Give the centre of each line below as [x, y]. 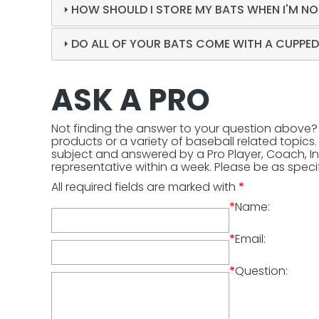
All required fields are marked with [145, 187]
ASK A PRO [131, 100]
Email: [250, 239]
